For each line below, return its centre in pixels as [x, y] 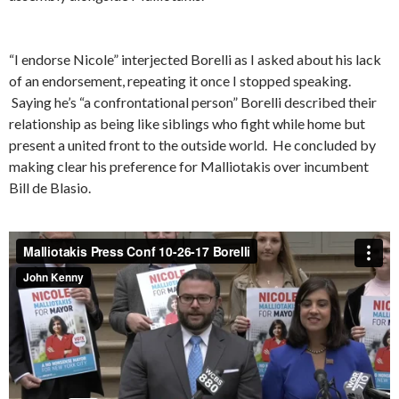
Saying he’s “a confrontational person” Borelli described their [193, 102]
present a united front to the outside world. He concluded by [192, 145]
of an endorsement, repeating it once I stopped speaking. [180, 81]
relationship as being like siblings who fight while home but [187, 124]
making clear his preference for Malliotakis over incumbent [189, 167]
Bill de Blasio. [50, 188]
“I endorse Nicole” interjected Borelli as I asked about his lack [195, 60]
